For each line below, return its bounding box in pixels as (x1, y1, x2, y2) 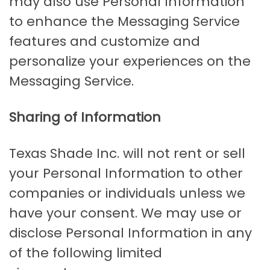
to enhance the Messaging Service (9, 12, 240, 31)
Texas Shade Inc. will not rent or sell (9, 144, 245, 163)
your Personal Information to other (9, 164, 243, 183)
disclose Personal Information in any (9, 224, 252, 243)
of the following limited (9, 243, 162, 263)
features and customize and (9, 32, 200, 51)
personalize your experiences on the (9, 52, 251, 71)
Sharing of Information (9, 108, 161, 127)
